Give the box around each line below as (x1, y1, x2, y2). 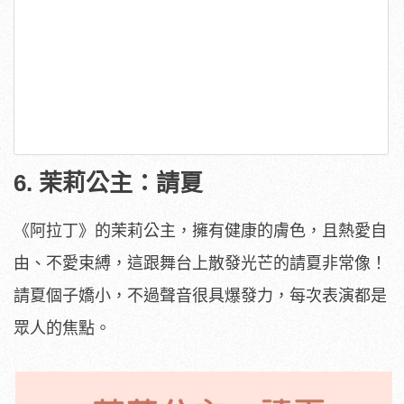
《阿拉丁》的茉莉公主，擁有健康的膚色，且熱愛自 (14, 221, 387, 240)
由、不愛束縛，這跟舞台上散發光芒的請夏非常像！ (14, 253, 387, 272)
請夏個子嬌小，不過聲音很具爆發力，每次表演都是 (14, 286, 387, 305)
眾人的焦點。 (14, 318, 111, 337)
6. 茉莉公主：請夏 (14, 169, 203, 197)
